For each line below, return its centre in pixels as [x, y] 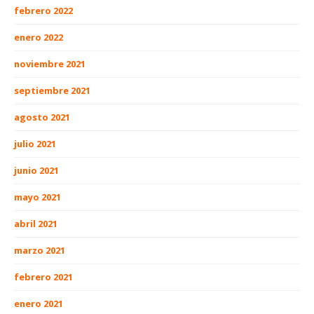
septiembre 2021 [52, 91]
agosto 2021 [42, 117]
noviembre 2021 [50, 64]
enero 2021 [39, 304]
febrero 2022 [43, 11]
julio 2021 [35, 144]
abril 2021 [36, 224]
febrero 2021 [43, 277]
